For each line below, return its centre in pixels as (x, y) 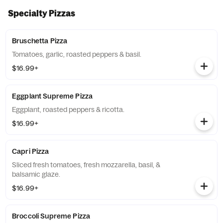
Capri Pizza (31, 151)
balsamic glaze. (36, 174)
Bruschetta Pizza (40, 41)
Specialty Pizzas (42, 13)
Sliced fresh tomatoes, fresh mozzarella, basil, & (86, 165)
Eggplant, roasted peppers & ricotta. (68, 110)
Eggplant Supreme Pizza (53, 96)
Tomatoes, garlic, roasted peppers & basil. (77, 54)
